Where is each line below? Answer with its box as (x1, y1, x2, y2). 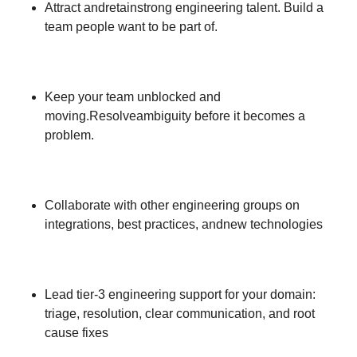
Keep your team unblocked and (45, 90, 221, 104)
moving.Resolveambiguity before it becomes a (45, 109, 305, 123)
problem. (45, 128, 94, 142)
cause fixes (45, 326, 108, 339)
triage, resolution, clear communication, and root (45, 307, 315, 320)
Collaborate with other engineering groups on (45, 198, 300, 212)
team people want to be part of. (45, 20, 218, 33)
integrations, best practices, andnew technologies (45, 218, 323, 231)
